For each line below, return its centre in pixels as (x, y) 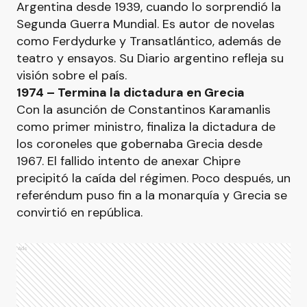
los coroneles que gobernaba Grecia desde (139, 144)
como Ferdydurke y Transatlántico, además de (149, 41)
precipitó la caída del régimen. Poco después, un (153, 178)
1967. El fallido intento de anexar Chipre (128, 161)
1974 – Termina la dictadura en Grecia (131, 93)
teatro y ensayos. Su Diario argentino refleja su (150, 58)
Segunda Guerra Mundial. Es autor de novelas (146, 24)
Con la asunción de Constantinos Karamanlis (144, 110)
